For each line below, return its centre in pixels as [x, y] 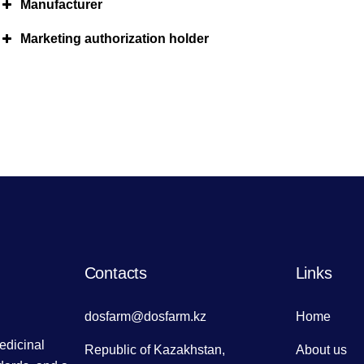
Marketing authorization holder [115, 39]
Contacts [115, 273]
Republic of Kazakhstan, [154, 350]
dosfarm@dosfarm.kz [145, 317]
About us [321, 350]
